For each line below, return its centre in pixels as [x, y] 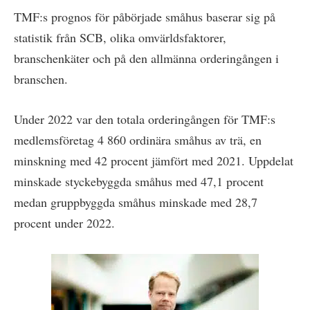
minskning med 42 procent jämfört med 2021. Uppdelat [154, 160]
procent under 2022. [64, 222]
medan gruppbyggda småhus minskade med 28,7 [136, 202]
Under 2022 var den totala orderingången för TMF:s [145, 119]
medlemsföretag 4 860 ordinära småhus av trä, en [138, 139]
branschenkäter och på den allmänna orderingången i [146, 58]
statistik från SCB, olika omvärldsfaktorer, [120, 38]
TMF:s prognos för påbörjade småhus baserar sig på [145, 17]
